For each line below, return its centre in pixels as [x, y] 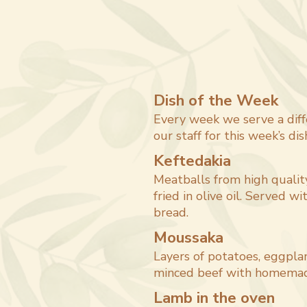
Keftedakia [192, 161]
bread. [171, 212]
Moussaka [188, 237]
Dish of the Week [216, 100]
